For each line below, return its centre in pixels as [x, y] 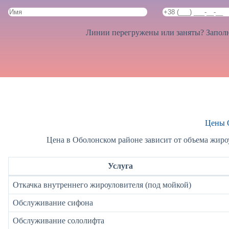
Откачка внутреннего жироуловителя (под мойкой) [102, 185]
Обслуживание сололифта [59, 221]
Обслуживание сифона [53, 203]
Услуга [120, 166]
